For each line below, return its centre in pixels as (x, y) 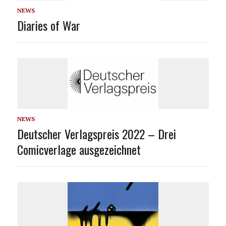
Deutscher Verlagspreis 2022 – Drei (96, 133)
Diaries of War (48, 25)
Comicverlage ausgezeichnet (79, 149)
